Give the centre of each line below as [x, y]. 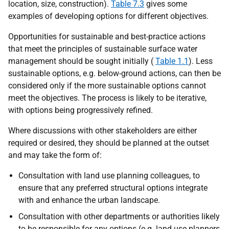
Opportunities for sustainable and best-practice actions [107, 36]
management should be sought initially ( [82, 61]
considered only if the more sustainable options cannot [107, 85]
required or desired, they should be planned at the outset [109, 143]
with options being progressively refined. [81, 110]
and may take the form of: [55, 155]
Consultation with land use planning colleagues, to [109, 175]
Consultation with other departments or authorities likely [119, 216]
